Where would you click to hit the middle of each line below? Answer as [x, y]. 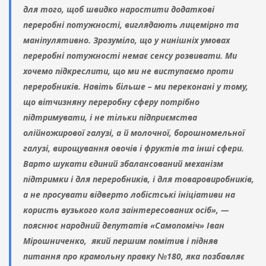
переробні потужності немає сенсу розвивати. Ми [130, 56]
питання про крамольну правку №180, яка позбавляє [134, 256]
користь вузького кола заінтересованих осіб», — [126, 210]
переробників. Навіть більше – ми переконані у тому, [136, 87]
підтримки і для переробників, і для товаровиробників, [139, 179]
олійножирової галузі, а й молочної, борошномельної [134, 133]
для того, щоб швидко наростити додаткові [119, 9]
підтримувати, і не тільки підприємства [110, 118]
